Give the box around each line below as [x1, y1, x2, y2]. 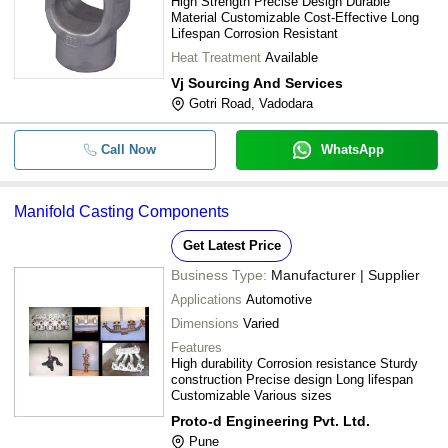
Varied [243, 316, 279, 331]
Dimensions [171, 316, 239, 331]
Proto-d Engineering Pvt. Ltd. [171, 413, 370, 429]
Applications [171, 292, 242, 307]
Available [265, 50, 318, 65]
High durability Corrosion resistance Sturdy [171, 356, 418, 371]
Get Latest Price [182, 238, 281, 253]
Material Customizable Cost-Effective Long [171, 10, 419, 25]
